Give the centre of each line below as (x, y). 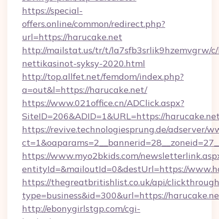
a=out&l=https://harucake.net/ (85, 90)
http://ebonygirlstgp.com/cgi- (81, 208)
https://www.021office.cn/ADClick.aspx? (103, 103)
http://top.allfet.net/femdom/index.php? (103, 77)
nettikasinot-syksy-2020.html (84, 63)
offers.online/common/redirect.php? (94, 24)
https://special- (52, 11)
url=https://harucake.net (72, 37)
